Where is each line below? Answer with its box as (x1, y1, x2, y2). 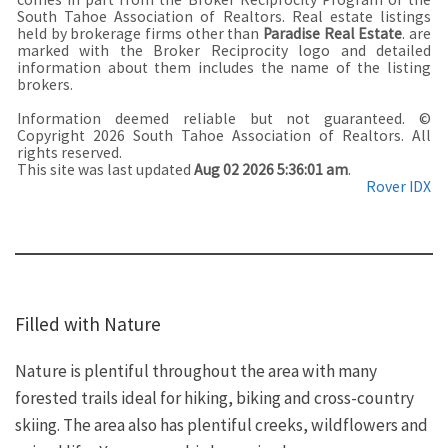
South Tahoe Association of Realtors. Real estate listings (17, 7, 431, 27)
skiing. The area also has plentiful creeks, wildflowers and (15, 413, 428, 436)
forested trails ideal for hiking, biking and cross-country (15, 386, 414, 409)
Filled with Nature (15, 311, 161, 336)
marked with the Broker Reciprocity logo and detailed (17, 41, 431, 61)
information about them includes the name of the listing (17, 58, 431, 78)
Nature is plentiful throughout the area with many (15, 359, 377, 382)
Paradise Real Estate (263, 24, 403, 44)
